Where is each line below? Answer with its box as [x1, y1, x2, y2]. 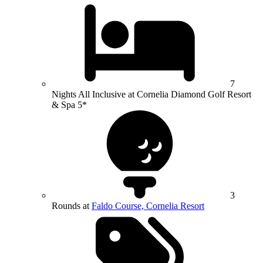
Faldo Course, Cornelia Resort [92, 200, 204, 211]
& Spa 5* [52, 99, 87, 110]
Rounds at [52, 200, 92, 211]
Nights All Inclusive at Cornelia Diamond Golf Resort [52, 89, 251, 99]
